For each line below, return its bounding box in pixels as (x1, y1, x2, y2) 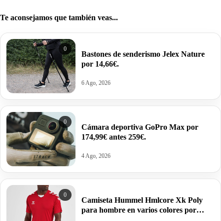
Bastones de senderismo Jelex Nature (81, 50, 205, 59)
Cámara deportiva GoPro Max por (81, 123, 198, 132)
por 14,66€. (81, 60, 119, 69)
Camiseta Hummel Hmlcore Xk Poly (81, 196, 203, 205)
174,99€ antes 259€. (81, 133, 146, 142)
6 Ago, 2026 (81, 79, 110, 87)
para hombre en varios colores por (81, 206, 196, 215)
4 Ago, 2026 (81, 152, 110, 160)
